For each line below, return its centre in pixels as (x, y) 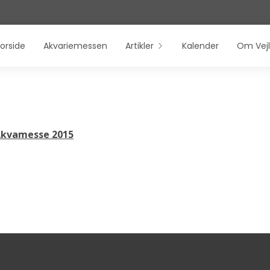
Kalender (200, 46)
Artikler (140, 46)
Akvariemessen (75, 46)
